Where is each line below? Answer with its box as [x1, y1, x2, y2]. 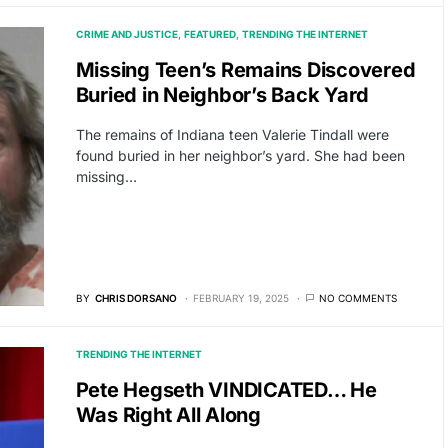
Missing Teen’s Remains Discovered [75, 57, 416, 82]
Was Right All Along [75, 403, 261, 428]
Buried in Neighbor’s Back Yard [75, 82, 369, 107]
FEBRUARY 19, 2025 [192, 292, 289, 305]
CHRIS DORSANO [94, 292, 177, 305]
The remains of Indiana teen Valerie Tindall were [75, 125, 389, 143]
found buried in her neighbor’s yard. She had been [75, 146, 405, 164]
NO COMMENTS [318, 292, 397, 305]
